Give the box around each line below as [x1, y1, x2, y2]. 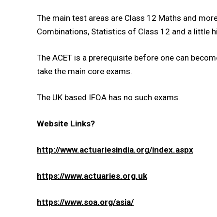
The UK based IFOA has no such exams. [37, 93, 180, 103]
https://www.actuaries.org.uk [37, 171, 147, 181]
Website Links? [37, 119, 95, 129]
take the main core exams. [37, 66, 132, 77]
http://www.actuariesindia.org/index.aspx [37, 145, 193, 155]
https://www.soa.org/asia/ [37, 197, 134, 207]
